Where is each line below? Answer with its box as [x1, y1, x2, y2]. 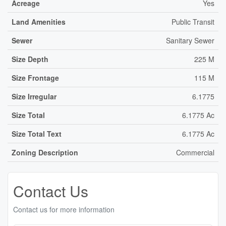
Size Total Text [12, 128, 62, 139]
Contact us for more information [13, 204, 115, 214]
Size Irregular [12, 91, 56, 101]
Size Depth [12, 53, 48, 64]
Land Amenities [12, 16, 66, 27]
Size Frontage [12, 72, 59, 83]
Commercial [176, 147, 214, 157]
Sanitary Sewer [166, 35, 214, 45]
